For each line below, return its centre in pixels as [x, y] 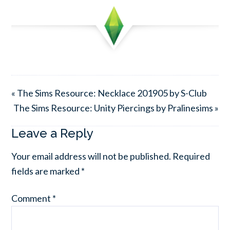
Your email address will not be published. [91, 156]
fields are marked [46, 171]
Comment [32, 198]
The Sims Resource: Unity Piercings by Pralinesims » [116, 108]
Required [191, 156]
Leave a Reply [53, 133]
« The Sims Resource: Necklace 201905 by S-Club [109, 93]
